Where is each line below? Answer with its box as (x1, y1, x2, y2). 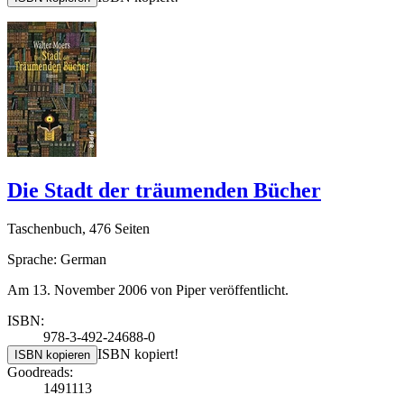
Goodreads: (7, 363, 73, 380)
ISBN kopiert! (97, 345, 179, 362)
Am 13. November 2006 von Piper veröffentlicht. (7, 281, 289, 298)
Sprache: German (7, 251, 106, 267)
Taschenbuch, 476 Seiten (7, 220, 150, 236)
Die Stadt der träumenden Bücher (7, 178, 321, 202)
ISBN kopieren (14, 347, 90, 362)
